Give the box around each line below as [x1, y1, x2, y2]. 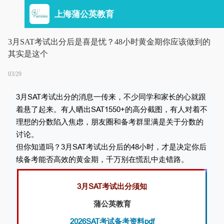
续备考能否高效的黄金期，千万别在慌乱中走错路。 [16, 155, 188, 163]
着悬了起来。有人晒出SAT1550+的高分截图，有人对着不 [16, 105, 207, 113]
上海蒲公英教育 [54, 9, 114, 19]
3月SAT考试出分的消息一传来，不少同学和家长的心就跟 [16, 92, 206, 101]
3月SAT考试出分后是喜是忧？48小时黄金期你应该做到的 [8, 37, 210, 46]
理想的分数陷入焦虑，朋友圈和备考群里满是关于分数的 [16, 117, 203, 126]
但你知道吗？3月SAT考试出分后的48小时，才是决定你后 [16, 142, 206, 151]
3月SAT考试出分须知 [77, 182, 147, 190]
